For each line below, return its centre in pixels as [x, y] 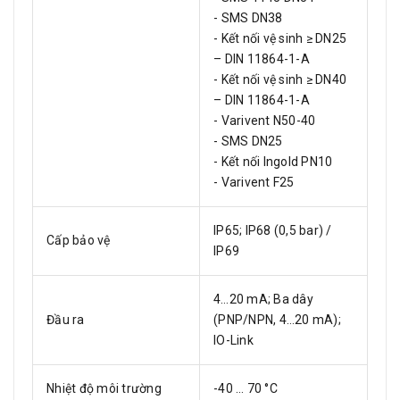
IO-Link [233, 340]
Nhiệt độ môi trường [104, 388]
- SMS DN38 [248, 18]
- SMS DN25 [248, 141]
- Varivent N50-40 [265, 121]
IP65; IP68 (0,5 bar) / [273, 230]
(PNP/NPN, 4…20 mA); [277, 320]
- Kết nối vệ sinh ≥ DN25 [280, 38]
